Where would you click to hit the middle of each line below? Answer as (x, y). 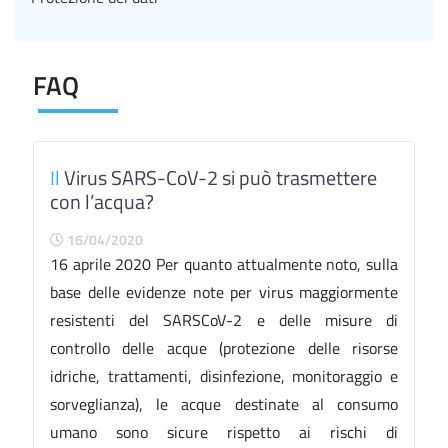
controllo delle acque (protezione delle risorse (224, 348)
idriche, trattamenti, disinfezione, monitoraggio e (224, 376)
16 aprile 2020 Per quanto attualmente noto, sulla (224, 264)
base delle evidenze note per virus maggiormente (224, 292)
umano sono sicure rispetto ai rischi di (224, 432)
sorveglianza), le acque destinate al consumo (224, 404)
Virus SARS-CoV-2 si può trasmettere (218, 177)
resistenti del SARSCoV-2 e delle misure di (224, 320)
